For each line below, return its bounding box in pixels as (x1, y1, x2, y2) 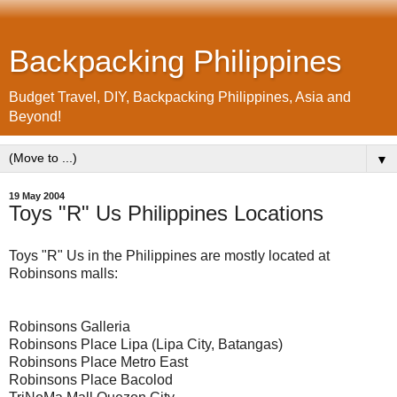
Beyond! (9, 109, 61, 124)
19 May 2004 (9, 191, 65, 201)
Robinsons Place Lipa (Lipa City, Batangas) (9, 336, 283, 352)
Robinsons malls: (9, 265, 118, 281)
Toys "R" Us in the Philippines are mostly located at (9, 247, 330, 263)
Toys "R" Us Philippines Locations (9, 201, 323, 225)
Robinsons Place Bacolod (9, 371, 173, 387)
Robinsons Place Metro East (9, 354, 188, 370)
